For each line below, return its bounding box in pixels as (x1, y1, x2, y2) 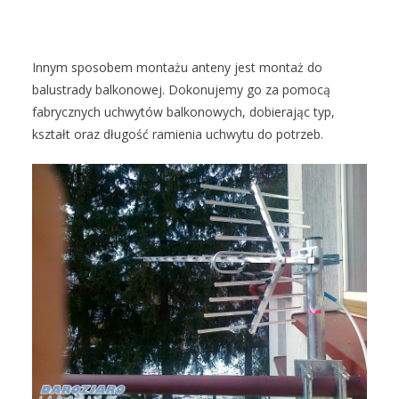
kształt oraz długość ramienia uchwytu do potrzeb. (32, 126, 323, 143)
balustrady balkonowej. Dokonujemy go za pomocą (32, 81, 330, 99)
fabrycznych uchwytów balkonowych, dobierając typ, (32, 103, 335, 121)
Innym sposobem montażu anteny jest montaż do (32, 59, 322, 77)
